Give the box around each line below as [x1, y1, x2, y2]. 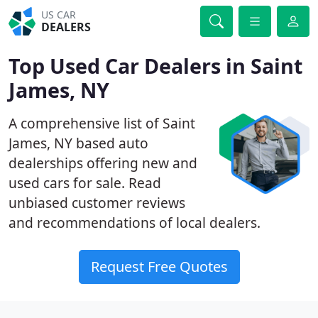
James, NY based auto [9, 133, 148, 153]
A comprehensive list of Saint [9, 114, 195, 133]
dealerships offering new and [9, 153, 197, 172]
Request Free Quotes [90, 257, 228, 276]
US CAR [41, 8, 77, 21]
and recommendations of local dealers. [9, 213, 261, 232]
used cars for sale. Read [9, 173, 161, 192]
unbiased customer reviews [9, 193, 185, 212]
